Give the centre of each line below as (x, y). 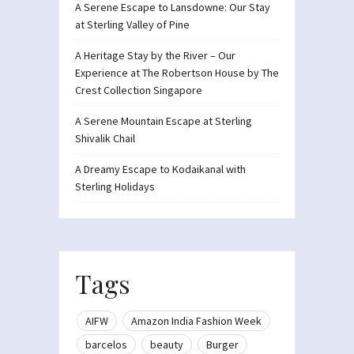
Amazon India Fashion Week (196, 320)
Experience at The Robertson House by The (177, 72)
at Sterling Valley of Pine (132, 24)
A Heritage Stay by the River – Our (155, 55)
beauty (167, 344)
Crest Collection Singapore (139, 90)
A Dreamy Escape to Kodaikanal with (160, 169)
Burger (222, 344)
